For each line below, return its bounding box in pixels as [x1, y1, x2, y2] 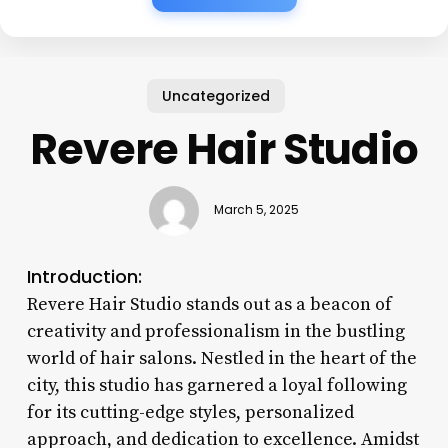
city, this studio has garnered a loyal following [26, 373, 407, 397]
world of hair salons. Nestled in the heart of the [26, 346, 417, 370]
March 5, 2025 [213, 202, 299, 219]
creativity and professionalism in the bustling [26, 319, 405, 343]
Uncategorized [162, 85, 271, 106]
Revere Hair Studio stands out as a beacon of [26, 292, 392, 316]
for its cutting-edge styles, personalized [26, 400, 354, 424]
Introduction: [26, 263, 142, 289]
